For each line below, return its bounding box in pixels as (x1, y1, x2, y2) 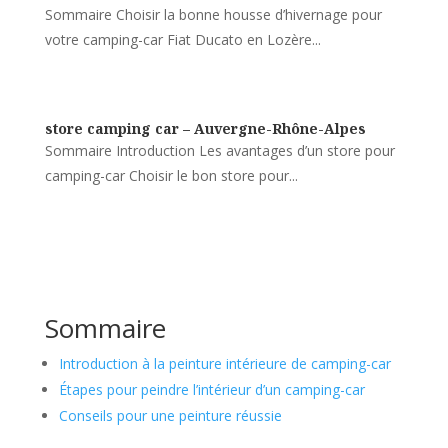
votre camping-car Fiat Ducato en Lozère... (44, 30, 321, 49)
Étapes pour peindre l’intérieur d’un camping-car (58, 380, 365, 399)
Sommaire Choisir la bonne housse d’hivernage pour (44, 5, 382, 24)
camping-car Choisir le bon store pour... (44, 166, 298, 185)
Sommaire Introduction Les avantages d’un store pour (44, 141, 395, 160)
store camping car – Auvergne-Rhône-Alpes (44, 119, 366, 138)
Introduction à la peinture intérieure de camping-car (58, 354, 391, 373)
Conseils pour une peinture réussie (58, 406, 282, 425)
